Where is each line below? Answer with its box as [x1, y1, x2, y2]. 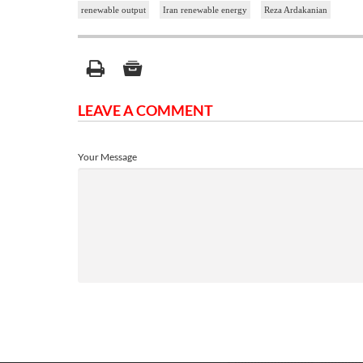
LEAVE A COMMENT [78, 101, 213, 120]
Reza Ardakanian [264, 5, 327, 15]
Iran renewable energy [163, 5, 247, 15]
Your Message [78, 151, 137, 164]
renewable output [81, 5, 146, 15]
